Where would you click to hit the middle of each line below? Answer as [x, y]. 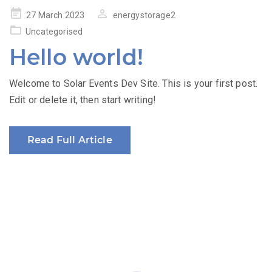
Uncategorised [54, 31]
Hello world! [76, 57]
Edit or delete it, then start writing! [83, 100]
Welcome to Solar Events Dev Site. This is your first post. [134, 83]
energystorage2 [144, 15]
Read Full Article [70, 140]
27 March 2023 [56, 15]
